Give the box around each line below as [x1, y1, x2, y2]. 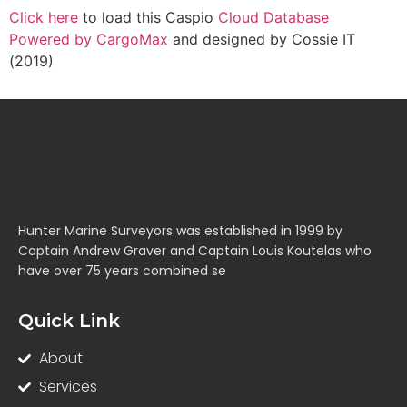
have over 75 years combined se [18, 262, 226, 280]
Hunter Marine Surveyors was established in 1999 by [18, 222, 342, 240]
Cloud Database [218, 8, 329, 26]
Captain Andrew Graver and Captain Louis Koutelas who [18, 242, 372, 260]
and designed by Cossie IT [168, 30, 355, 48]
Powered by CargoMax [9, 30, 168, 48]
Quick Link [18, 310, 120, 333]
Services [38, 376, 97, 398]
